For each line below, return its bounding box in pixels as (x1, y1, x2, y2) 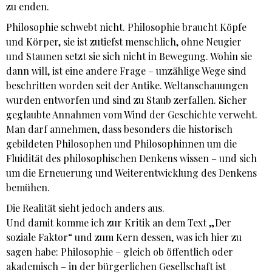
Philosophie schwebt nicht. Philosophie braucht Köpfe (6, 21, 246, 34)
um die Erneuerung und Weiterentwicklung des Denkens (6, 166, 257, 180)
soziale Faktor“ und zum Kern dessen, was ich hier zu (6, 231, 242, 244)
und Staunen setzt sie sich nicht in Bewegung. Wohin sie (6, 50, 252, 63)
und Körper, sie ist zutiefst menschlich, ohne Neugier (6, 35, 242, 49)
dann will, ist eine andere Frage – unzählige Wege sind (6, 64, 246, 78)
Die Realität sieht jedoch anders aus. (6, 202, 165, 215)
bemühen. (6, 181, 52, 194)
